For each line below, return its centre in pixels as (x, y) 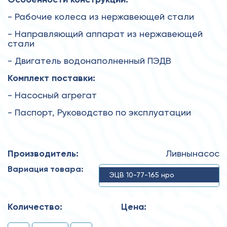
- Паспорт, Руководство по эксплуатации (99, 112)
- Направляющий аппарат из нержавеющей (105, 33)
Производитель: (43, 153)
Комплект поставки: (51, 78)
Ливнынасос (193, 153)
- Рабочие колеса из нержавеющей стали (101, 16)
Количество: (35, 206)
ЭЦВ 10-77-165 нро (142, 175)
